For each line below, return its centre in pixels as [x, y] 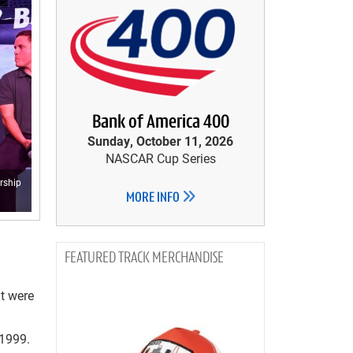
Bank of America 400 [160, 123]
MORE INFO [154, 198]
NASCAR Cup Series [160, 158]
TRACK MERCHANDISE [171, 258]
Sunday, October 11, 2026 [160, 141]
